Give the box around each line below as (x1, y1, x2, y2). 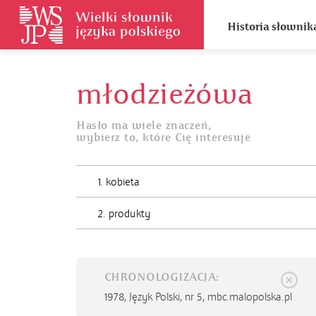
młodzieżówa (76, 76, 253, 113)
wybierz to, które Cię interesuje (76, 130, 250, 145)
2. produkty (98, 207, 150, 220)
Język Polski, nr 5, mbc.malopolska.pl (129, 291, 292, 303)
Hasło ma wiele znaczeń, (76, 119, 212, 133)
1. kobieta (98, 176, 140, 188)
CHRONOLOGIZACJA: (104, 270, 219, 284)
